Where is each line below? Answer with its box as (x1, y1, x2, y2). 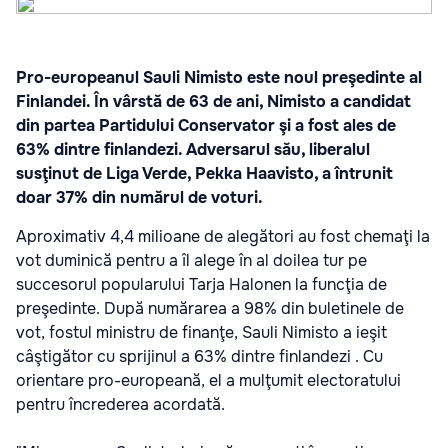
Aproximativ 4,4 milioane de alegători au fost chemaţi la (16, 226, 430, 247)
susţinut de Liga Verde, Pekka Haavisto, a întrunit (16, 163, 393, 184)
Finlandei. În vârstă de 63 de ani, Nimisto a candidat (16, 91, 411, 112)
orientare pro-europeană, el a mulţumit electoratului (16, 370, 401, 391)
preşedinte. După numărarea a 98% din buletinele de (16, 298, 404, 319)
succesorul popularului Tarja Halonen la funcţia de (16, 274, 387, 295)
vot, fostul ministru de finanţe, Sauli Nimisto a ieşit (16, 322, 387, 343)
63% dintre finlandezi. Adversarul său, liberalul (16, 139, 370, 160)
